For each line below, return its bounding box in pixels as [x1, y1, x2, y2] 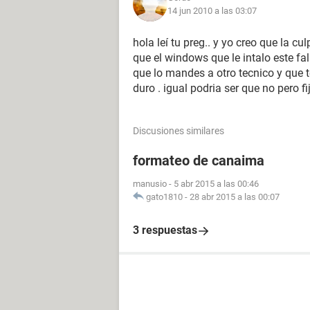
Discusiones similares [133, 125, 224, 136]
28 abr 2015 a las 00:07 [190, 192, 280, 202]
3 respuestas [133, 224, 197, 237]
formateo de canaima [133, 152, 264, 169]
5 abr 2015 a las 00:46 [174, 179, 259, 189]
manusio [133, 179, 167, 189]
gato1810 [146, 192, 183, 202]
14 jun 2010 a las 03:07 [167, 6, 257, 16]
